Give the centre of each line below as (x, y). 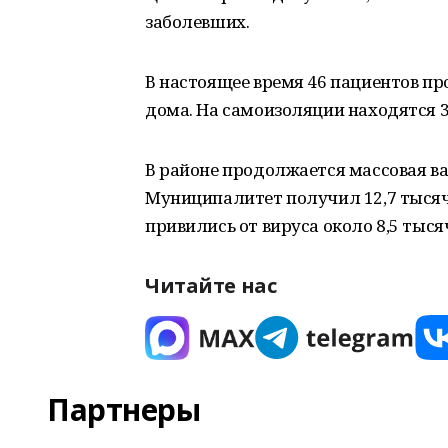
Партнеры (124, 409)
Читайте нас (211, 285)
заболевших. (197, 21)
